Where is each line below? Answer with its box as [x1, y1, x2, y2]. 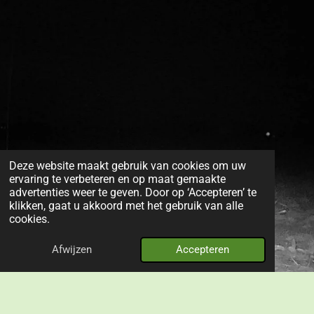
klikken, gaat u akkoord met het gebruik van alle [9, 198, 244, 212]
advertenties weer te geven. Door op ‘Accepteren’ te [9, 185, 257, 199]
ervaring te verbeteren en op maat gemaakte [9, 172, 226, 186]
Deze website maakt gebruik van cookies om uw [9, 158, 247, 172]
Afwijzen [52, 243, 93, 256]
